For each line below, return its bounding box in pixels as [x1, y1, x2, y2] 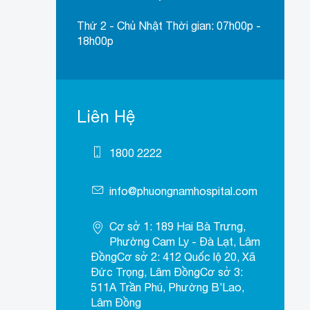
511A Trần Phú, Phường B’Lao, [90, 281, 244, 294]
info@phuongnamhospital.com [109, 185, 257, 198]
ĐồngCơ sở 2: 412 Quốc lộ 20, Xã [90, 250, 255, 264]
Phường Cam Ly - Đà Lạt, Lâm [109, 235, 260, 248]
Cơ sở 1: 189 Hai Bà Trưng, [109, 220, 246, 233]
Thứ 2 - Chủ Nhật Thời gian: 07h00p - [76, 19, 261, 33]
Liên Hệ [76, 107, 136, 127]
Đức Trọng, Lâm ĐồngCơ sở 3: [90, 266, 243, 279]
